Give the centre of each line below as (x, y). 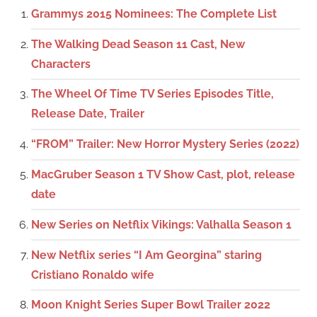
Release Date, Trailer (88, 114)
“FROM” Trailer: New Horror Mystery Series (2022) (165, 144)
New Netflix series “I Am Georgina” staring (146, 255)
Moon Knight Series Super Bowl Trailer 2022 (151, 305)
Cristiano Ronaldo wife (93, 275)
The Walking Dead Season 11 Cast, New (138, 44)
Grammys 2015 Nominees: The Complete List (154, 13)
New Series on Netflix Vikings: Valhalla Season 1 (161, 224)
